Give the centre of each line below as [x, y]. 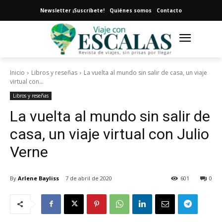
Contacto [169, 10]
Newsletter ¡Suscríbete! [72, 10]
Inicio [17, 73]
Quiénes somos [131, 10]
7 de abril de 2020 [89, 178]
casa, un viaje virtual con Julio [110, 134]
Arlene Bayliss [38, 178]
